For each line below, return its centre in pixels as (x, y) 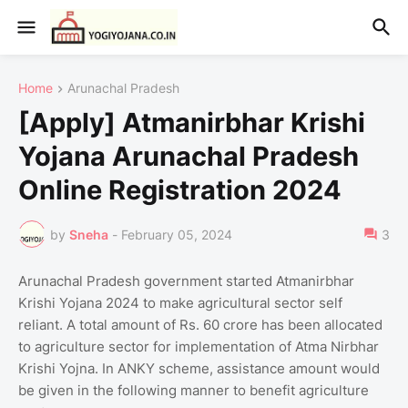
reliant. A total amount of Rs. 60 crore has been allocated (200, 325)
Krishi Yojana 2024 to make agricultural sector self (180, 303)
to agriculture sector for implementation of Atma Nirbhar (199, 347)
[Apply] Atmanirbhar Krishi (192, 123)
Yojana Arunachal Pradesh (189, 157)
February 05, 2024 (177, 234)
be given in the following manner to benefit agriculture (194, 391)
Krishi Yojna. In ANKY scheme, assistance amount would (199, 369)
